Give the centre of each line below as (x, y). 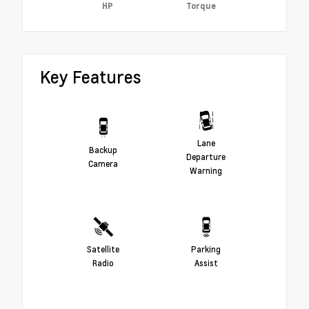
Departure (206, 156)
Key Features (91, 77)
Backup (103, 149)
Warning (206, 170)
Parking (206, 249)
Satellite (103, 249)
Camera (103, 163)
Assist (206, 262)
